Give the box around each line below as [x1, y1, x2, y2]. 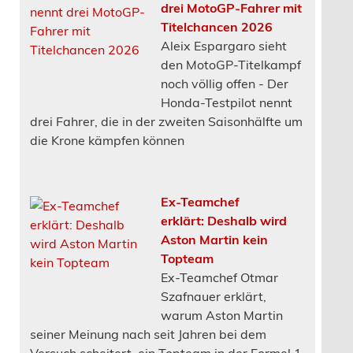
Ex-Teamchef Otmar [160, 268, 278, 284]
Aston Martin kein [160, 230, 268, 247]
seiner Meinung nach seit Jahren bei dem [29, 325, 266, 341]
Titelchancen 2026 [160, 17, 273, 34]
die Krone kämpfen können [29, 131, 184, 147]
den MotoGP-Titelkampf [160, 55, 301, 72]
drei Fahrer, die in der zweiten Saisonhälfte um [29, 112, 303, 128]
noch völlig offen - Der [160, 74, 288, 91]
